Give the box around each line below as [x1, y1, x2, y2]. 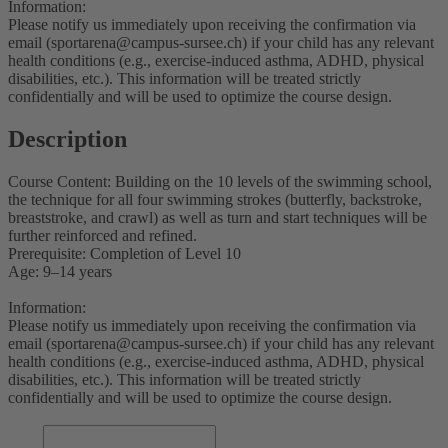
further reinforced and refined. [8, 226, 197, 244]
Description [8, 125, 127, 152]
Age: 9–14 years [8, 262, 112, 280]
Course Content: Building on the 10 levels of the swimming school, [8, 172, 432, 190]
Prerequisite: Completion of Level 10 [8, 244, 241, 262]
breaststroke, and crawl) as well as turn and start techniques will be [8, 208, 427, 226]
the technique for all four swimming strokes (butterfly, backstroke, [8, 190, 422, 208]
